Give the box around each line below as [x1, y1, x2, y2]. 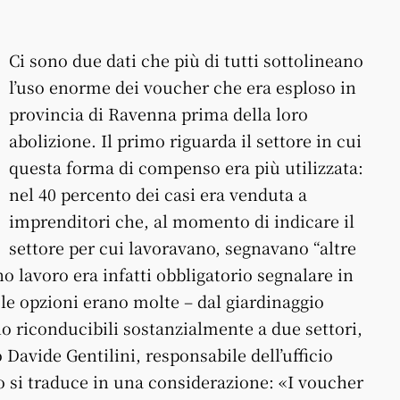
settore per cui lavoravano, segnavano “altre [9, 236, 356, 259]
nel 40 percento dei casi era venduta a [9, 182, 307, 205]
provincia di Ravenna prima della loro [9, 102, 308, 125]
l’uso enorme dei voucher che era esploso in [9, 75, 356, 98]
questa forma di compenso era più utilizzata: [9, 155, 363, 179]
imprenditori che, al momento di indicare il [9, 209, 354, 232]
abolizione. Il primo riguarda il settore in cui [9, 129, 362, 152]
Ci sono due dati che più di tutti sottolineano [9, 48, 363, 71]
